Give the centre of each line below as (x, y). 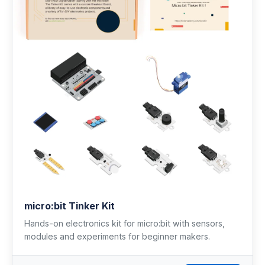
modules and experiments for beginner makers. (117, 236)
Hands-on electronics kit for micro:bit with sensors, (125, 223)
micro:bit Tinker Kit (70, 206)
